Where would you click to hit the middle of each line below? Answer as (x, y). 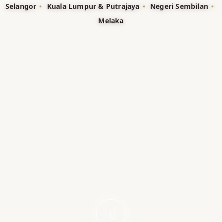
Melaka (111, 21)
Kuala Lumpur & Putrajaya (92, 6)
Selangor (21, 6)
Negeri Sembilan (178, 6)
